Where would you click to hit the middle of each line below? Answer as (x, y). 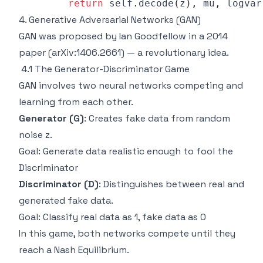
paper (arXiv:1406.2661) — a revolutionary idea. (124, 53)
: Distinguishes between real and (171, 184)
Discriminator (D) (59, 184)
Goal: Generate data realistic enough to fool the (126, 151)
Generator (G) (51, 118)
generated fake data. (66, 200)
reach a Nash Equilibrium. (74, 250)
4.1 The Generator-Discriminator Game (105, 69)
